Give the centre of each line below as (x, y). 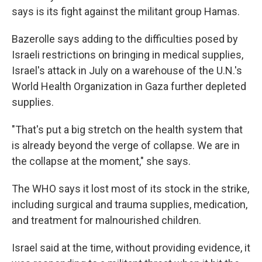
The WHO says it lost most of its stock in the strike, (130, 189)
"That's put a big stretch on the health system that (127, 130)
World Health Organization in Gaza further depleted (129, 86)
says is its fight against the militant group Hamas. (126, 11)
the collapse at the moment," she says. (101, 161)
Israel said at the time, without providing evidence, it (131, 248)
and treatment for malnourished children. (106, 220)
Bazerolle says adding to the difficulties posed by (125, 39)
